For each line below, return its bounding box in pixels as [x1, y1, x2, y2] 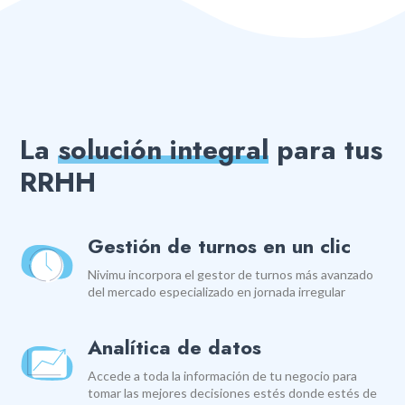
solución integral [58, 130, 269, 170]
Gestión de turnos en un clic [88, 231, 352, 261]
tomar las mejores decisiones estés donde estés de [88, 385, 378, 401]
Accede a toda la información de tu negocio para [88, 368, 358, 384]
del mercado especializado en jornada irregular [88, 284, 346, 300]
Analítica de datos [88, 333, 262, 363]
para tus [268, 130, 383, 170]
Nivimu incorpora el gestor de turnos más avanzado [88, 267, 374, 283]
